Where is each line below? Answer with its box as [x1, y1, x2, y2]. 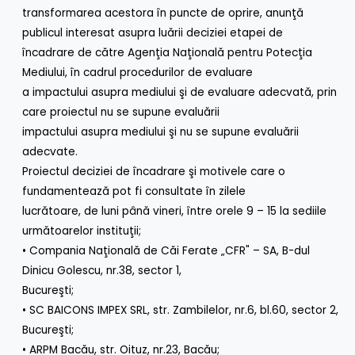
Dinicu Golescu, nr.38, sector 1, [22, 262, 182, 278]
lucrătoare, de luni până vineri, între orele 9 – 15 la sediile [22, 203, 327, 219]
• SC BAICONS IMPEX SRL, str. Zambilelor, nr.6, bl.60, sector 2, [22, 302, 339, 318]
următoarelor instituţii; [22, 223, 142, 239]
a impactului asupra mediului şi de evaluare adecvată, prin [22, 84, 338, 100]
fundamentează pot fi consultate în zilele [22, 183, 246, 199]
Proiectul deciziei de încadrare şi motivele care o [22, 163, 286, 179]
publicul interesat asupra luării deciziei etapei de [22, 25, 284, 40]
